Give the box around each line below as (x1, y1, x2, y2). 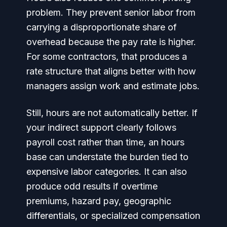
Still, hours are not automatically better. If (26, 107, 198, 118)
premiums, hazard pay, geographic (26, 196, 171, 206)
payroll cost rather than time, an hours (26, 137, 184, 147)
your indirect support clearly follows (26, 122, 176, 133)
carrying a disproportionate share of (26, 22, 177, 32)
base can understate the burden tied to (26, 152, 188, 162)
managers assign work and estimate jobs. (26, 81, 200, 91)
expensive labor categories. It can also (26, 166, 187, 177)
